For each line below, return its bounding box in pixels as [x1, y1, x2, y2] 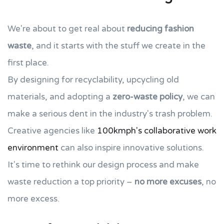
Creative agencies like [7, 125, 97, 136]
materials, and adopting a [7, 91, 112, 102]
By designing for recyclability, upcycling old [7, 74, 179, 85]
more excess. [7, 193, 59, 204]
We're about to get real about [7, 23, 127, 34]
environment [7, 142, 58, 153]
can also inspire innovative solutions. [58, 142, 204, 153]
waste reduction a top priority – [7, 176, 134, 187]
